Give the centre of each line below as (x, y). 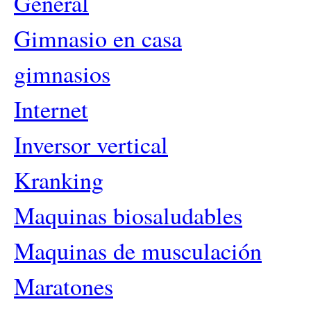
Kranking (59, 180)
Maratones (64, 286)
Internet (51, 109)
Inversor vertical (91, 144)
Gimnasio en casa (98, 38)
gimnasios (62, 74)
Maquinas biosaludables (128, 215)
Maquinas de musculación (138, 251)
